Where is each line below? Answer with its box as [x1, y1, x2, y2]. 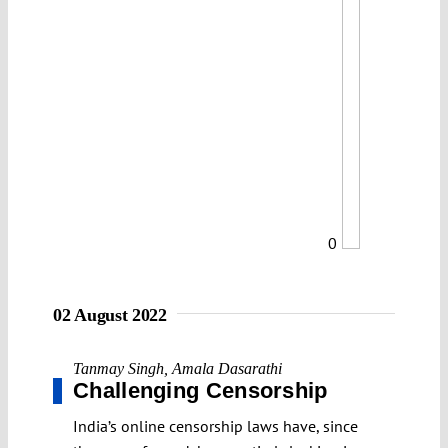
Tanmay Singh [73, 359, 164, 377]
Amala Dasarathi [172, 359, 282, 377]
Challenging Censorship [73, 377, 328, 403]
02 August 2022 [53, 304, 167, 325]
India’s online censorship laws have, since [73, 415, 358, 436]
